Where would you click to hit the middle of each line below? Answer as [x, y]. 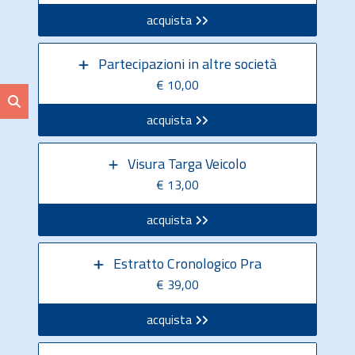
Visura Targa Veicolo [187, 164]
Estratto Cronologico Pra [187, 263]
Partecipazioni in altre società [187, 64]
